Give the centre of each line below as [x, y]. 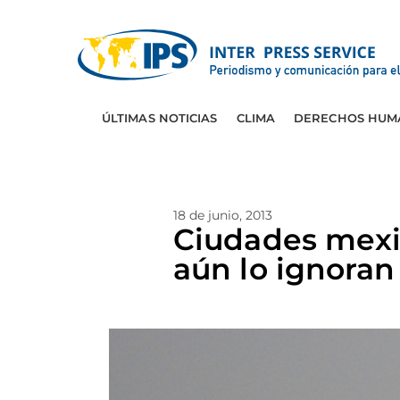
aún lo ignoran [284, 269]
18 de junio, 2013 [223, 215]
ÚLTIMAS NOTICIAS [159, 118]
